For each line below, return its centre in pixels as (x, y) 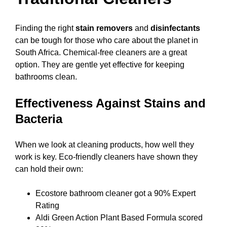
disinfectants (175, 28)
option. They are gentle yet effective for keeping (100, 65)
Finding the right (45, 28)
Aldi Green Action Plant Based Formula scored (119, 218)
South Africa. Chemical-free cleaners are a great (101, 53)
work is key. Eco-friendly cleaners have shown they (106, 157)
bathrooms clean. (46, 77)
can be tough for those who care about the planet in (107, 41)
